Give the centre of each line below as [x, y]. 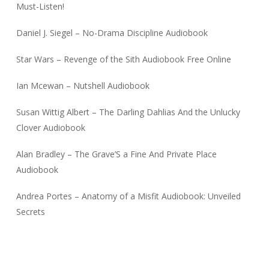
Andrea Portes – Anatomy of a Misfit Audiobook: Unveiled [128, 196]
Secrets [30, 211]
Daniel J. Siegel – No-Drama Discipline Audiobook [112, 32]
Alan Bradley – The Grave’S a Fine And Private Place [116, 154]
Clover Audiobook [50, 127]
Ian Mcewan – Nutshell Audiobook [83, 85]
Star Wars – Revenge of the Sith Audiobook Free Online [123, 59]
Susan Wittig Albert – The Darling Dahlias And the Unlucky [128, 112]
